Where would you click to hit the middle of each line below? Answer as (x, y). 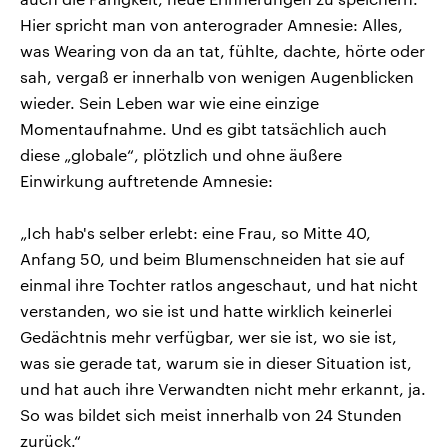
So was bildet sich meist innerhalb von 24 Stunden (211, 414)
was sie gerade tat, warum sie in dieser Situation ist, (216, 362)
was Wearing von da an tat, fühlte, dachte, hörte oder (222, 50)
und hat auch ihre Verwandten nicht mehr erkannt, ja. (223, 388)
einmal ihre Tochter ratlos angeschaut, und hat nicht (219, 284)
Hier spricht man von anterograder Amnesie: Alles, (211, 24)
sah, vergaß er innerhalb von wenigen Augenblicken (217, 76)
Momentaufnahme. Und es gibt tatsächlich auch (203, 128)
